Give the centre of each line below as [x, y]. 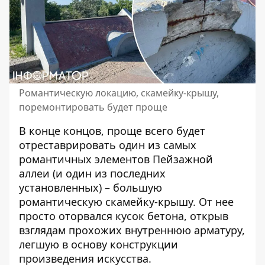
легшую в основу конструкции [98, 244]
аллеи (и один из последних [92, 173]
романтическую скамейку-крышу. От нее [126, 202]
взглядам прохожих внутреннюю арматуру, [132, 230]
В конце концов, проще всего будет [112, 131]
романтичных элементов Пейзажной [116, 159]
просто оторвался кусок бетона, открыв [124, 216]
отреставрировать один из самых [108, 145]
